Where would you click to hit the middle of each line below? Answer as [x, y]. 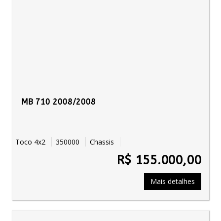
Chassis [103, 142]
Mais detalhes [173, 181]
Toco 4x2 [33, 142]
